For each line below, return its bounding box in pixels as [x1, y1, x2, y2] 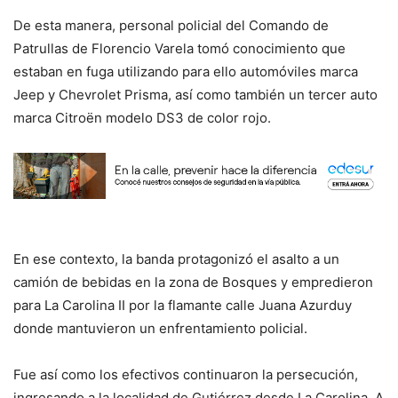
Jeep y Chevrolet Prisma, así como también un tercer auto [13, 85, 378, 103]
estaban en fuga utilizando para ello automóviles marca [13, 62, 358, 80]
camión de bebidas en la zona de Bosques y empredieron [13, 273, 373, 291]
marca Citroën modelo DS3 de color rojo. [13, 108, 271, 126]
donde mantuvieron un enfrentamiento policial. [13, 319, 307, 337]
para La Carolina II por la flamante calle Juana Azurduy [13, 296, 352, 314]
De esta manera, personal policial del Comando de [13, 16, 329, 34]
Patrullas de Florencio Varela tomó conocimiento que [13, 39, 346, 57]
